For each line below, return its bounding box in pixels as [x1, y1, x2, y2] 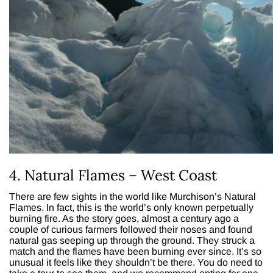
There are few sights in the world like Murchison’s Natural [9, 191, 256, 202]
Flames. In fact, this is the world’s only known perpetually [9, 202, 253, 213]
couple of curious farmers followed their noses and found [9, 224, 252, 235]
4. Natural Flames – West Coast [9, 165, 217, 185]
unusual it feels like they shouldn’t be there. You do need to [9, 257, 263, 268]
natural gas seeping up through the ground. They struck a [9, 235, 255, 246]
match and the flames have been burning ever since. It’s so [9, 246, 261, 257]
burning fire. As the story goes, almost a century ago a [9, 213, 239, 224]
